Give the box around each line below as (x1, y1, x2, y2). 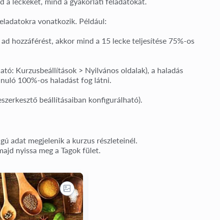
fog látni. (79, 75, 111, 84)
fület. (81, 145, 101, 155)
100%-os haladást (18, 75, 79, 84)
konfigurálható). (86, 94, 142, 104)
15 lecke (102, 35, 130, 45)
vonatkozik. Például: (36, 16, 107, 26)
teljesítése (130, 35, 168, 45)
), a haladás (145, 65, 183, 75)
